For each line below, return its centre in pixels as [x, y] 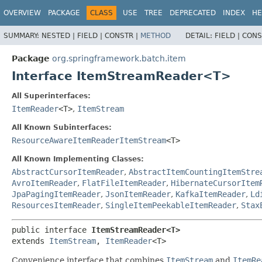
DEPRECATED [193, 13]
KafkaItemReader [211, 194]
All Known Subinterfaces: [62, 127]
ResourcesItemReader [56, 205]
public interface [51, 230]
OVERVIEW [22, 13]
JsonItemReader [138, 194]
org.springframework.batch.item [119, 58]
